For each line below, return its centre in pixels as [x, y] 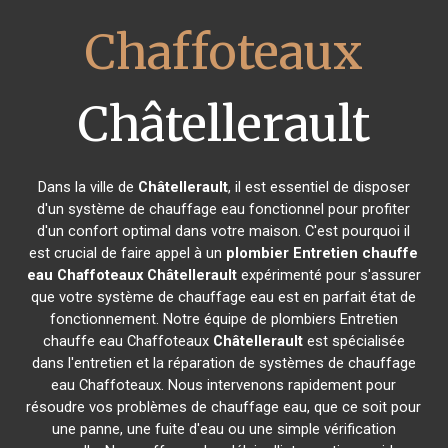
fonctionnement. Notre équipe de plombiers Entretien [223, 319]
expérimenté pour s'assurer [328, 275]
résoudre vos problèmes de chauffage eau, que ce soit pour [224, 407]
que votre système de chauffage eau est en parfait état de [224, 297]
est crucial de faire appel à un [128, 253]
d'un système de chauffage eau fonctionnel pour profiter [224, 209]
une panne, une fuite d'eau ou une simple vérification [223, 429]
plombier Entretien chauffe [322, 253]
